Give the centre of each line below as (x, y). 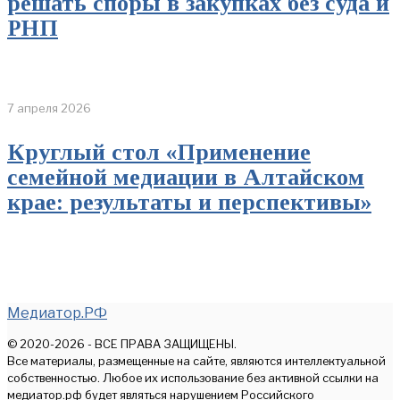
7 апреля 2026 (49, 108)
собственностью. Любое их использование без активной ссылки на (193, 379)
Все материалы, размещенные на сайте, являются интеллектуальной (196, 362)
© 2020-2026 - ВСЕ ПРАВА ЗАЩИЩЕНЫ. (122, 345)
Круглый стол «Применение (159, 153)
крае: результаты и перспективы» (189, 203)
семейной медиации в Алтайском (186, 178)
